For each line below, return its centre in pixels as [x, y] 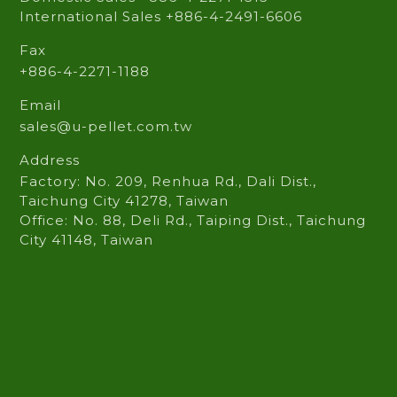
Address [50, 160]
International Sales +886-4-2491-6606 [161, 17]
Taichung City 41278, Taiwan [125, 201]
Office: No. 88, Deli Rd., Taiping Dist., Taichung [193, 221]
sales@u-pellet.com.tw [106, 127]
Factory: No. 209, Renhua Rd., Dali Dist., [168, 182]
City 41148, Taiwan [87, 240]
